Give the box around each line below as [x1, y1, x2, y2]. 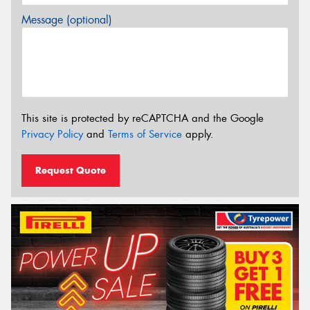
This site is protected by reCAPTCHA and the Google [21, 111, 264, 125]
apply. [182, 127, 214, 141]
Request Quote [35, 163, 106, 176]
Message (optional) [21, 12, 112, 28]
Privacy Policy [21, 127, 83, 141]
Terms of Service [108, 127, 182, 141]
